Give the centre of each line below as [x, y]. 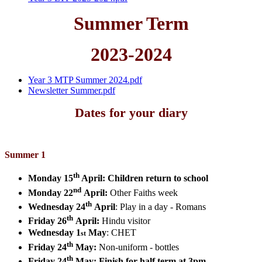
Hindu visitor [125, 221]
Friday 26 [47, 221]
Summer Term [131, 24]
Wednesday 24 [57, 207]
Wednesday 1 [54, 233]
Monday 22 [51, 192]
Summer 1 [25, 155]
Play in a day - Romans [164, 207]
